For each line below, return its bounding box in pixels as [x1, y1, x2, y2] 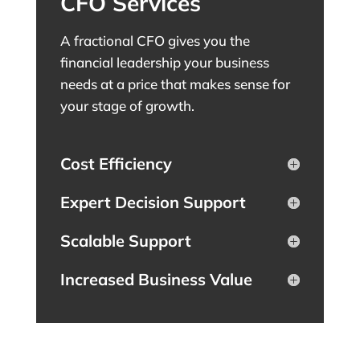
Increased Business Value [59, 268, 252, 289]
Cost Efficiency [59, 153, 172, 174]
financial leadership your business [59, 53, 269, 71]
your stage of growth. [59, 96, 194, 114]
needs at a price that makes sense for [59, 75, 290, 92]
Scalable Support [59, 230, 191, 251]
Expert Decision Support [59, 191, 246, 212]
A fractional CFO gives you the [59, 31, 250, 49]
